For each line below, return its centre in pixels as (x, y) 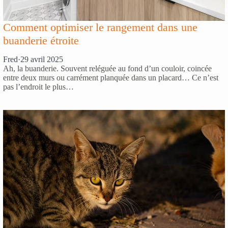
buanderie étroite (41, 41)
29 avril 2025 (42, 60)
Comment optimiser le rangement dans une (100, 27)
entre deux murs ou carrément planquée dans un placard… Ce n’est (111, 78)
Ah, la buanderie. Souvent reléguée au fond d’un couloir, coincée (107, 69)
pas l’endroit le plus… (38, 87)
